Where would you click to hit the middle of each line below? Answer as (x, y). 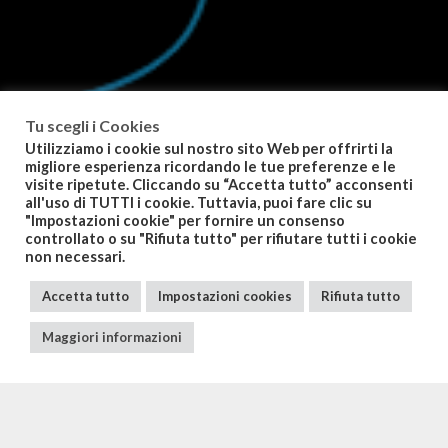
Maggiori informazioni (112, 337)
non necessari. (75, 256)
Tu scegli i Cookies (92, 125)
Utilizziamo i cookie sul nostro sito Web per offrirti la (209, 148)
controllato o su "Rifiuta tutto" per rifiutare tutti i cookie (221, 238)
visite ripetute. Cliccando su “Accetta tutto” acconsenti (219, 184)
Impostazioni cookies (225, 296)
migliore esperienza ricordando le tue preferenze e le (210, 166)
